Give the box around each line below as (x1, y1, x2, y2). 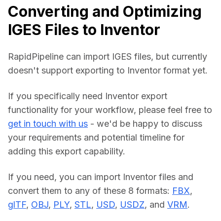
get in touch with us (8, 118, 88, 129)
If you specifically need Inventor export (8, 91, 167, 102)
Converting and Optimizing (8, 2, 202, 21)
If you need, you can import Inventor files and (8, 172, 193, 183)
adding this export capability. (8, 146, 125, 157)
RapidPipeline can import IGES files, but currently (8, 51, 207, 62)
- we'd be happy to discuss (88, 118, 202, 129)
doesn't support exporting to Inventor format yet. (8, 65, 208, 76)
